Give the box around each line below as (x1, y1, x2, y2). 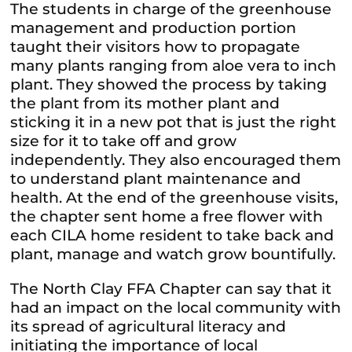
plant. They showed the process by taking (10, 75, 328, 94)
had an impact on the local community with (10, 299, 342, 317)
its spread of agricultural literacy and (10, 317, 287, 336)
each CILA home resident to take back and (10, 226, 335, 245)
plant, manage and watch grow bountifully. (10, 245, 336, 264)
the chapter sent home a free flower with (10, 207, 324, 226)
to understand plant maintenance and (10, 170, 302, 189)
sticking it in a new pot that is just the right (10, 113, 337, 132)
